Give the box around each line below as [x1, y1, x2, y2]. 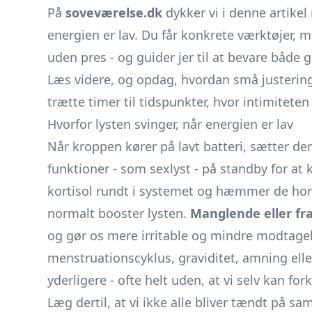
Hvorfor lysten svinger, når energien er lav [47, 116, 293, 132]
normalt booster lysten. [47, 205, 190, 221]
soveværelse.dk [65, 4, 162, 21]
